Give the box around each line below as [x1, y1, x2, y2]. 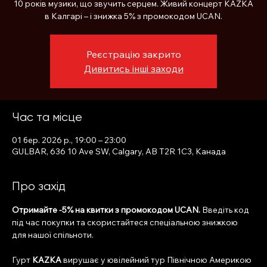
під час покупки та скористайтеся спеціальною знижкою [12, 217, 240, 228]
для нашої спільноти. [12, 229, 94, 241]
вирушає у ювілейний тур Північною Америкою [61, 254, 253, 266]
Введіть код [200, 204, 251, 216]
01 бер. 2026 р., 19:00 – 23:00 [12, 135, 126, 146]
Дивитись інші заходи [83, 63, 184, 75]
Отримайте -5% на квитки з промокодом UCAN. [12, 204, 200, 216]
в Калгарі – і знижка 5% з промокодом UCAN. [45, 11, 222, 22]
